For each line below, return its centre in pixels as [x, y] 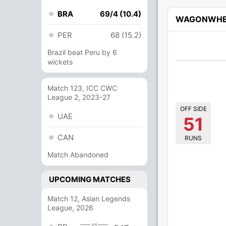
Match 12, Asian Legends [89, 199]
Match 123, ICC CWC [82, 88]
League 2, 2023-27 [79, 97]
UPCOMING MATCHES [90, 179]
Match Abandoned [78, 155]
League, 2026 [70, 208]
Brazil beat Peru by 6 [82, 52]
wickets [60, 62]
